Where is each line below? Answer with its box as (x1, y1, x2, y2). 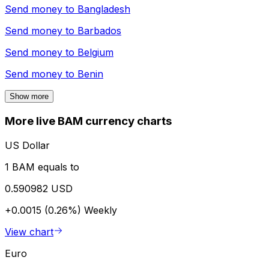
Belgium (77, 46, 113, 59)
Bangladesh (77, 3, 130, 16)
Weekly (84, 204, 117, 216)
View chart (5, 225, 53, 238)
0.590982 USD (5, 182, 73, 195)
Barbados (77, 25, 121, 37)
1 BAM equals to (5, 160, 79, 173)
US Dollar (5, 139, 50, 151)
